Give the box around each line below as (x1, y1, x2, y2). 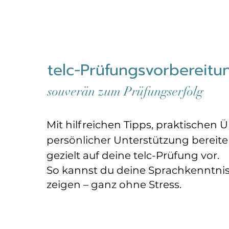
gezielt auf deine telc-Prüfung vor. (46, 149, 219, 162)
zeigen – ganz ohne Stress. (46, 178, 181, 191)
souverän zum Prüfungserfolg (47, 83, 203, 99)
